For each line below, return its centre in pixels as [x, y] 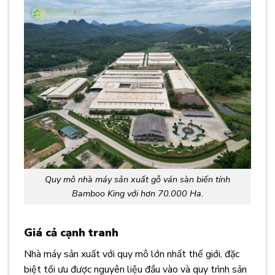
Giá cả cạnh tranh [71, 232]
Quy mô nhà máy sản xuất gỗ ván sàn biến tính [137, 180]
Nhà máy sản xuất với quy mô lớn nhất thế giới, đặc [132, 254]
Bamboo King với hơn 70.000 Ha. [137, 194]
